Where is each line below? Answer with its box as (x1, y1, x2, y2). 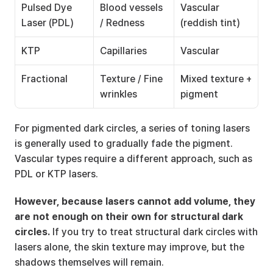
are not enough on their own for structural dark (15, 211, 243, 222)
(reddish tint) (180, 17, 240, 29)
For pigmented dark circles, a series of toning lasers (15, 122, 250, 134)
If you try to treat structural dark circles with (50, 226, 258, 238)
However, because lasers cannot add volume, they (15, 196, 255, 207)
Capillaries (100, 45, 147, 57)
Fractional (21, 73, 68, 85)
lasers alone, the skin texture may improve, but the (15, 241, 244, 253)
